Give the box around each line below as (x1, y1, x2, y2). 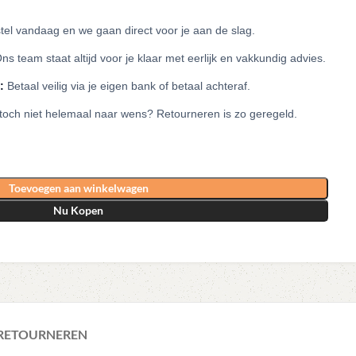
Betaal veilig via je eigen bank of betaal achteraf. (4, 79, 251, 92)
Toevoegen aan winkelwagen (8, 180, 149, 195)
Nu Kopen (53, 203, 104, 217)
